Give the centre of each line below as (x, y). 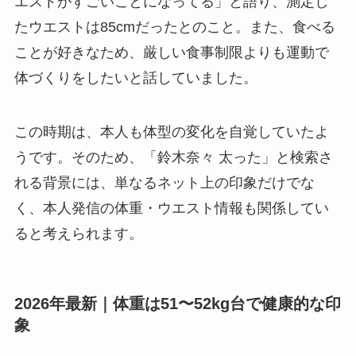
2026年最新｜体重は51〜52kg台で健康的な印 (177, 304)
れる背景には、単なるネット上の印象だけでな (164, 183)
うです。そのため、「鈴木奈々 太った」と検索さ (173, 158)
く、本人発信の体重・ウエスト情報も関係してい (171, 209)
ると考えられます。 (78, 234)
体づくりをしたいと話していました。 (135, 78)
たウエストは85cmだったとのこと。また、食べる (174, 27)
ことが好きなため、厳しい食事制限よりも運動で (171, 53)
